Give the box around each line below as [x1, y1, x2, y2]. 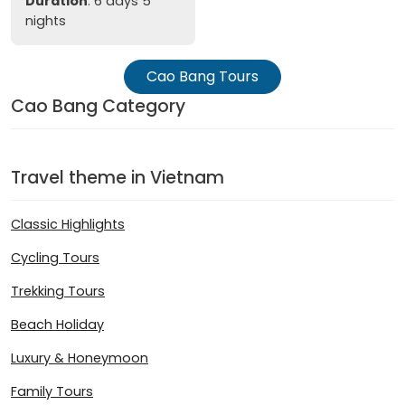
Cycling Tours [11, 248, 99, 267]
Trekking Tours [11, 281, 105, 300]
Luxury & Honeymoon [11, 348, 148, 367]
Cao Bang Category [11, 94, 185, 119]
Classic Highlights [11, 214, 125, 233]
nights [25, 12, 66, 31]
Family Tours [11, 381, 93, 400]
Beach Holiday [11, 315, 104, 334]
